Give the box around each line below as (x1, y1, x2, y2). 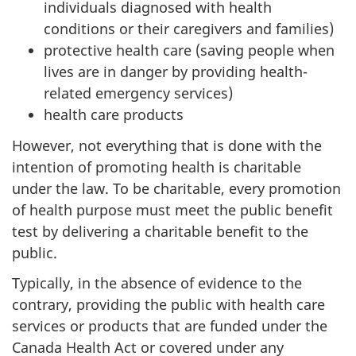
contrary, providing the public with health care (12, 295, 325, 314)
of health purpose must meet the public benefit (12, 199, 333, 219)
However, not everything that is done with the (12, 135, 322, 155)
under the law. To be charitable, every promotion (12, 178, 341, 198)
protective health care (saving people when (44, 41, 335, 60)
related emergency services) (44, 83, 233, 103)
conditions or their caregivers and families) (44, 19, 334, 38)
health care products (44, 105, 184, 124)
